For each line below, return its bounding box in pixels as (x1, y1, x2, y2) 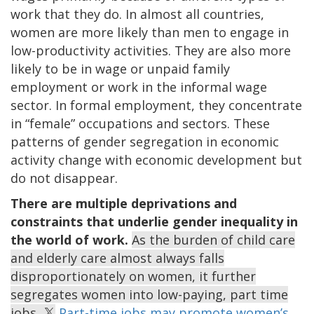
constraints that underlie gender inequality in (11, 212, 298, 230)
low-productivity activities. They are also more (11, 41, 291, 59)
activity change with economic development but (11, 151, 302, 168)
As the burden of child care (132, 231, 295, 248)
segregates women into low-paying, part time (11, 285, 288, 303)
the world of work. (11, 231, 128, 248)
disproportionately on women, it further (11, 267, 256, 285)
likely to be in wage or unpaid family (11, 60, 230, 77)
